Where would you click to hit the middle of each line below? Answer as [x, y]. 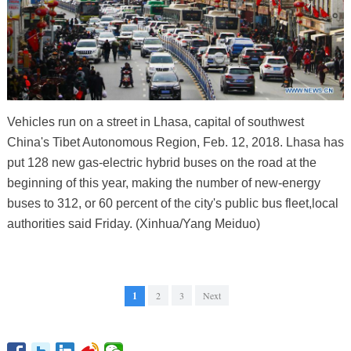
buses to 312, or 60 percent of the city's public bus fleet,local [172, 204]
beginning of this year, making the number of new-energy [163, 183]
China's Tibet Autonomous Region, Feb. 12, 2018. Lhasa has [175, 143]
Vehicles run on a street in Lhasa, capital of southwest [155, 122]
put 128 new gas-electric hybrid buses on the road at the [161, 163]
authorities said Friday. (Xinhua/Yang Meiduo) [133, 224]
